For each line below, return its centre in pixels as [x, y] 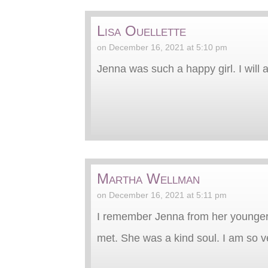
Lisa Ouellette [141, 31]
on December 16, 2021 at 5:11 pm [162, 195]
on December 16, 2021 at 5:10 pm [162, 47]
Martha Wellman [148, 178]
